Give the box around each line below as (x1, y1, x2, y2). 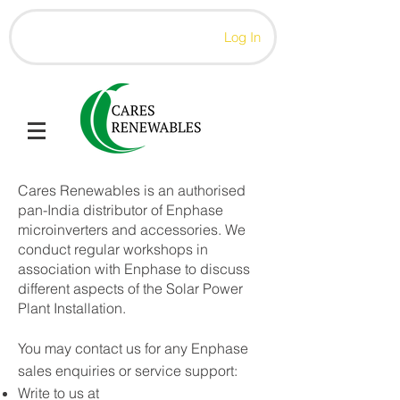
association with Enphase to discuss (18, 260, 250, 278)
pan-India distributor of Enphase (18, 201, 223, 219)
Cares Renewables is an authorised (18, 181, 246, 199)
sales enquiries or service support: (18, 362, 237, 379)
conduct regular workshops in (18, 240, 208, 258)
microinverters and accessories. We (18, 221, 246, 238)
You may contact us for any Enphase (18, 339, 248, 357)
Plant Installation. (18, 299, 129, 317)
